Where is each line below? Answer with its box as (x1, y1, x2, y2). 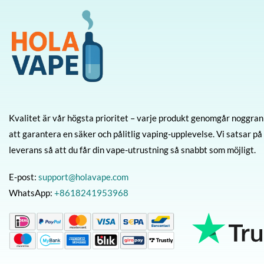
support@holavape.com (38, 171, 128, 182)
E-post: (9, 171, 38, 182)
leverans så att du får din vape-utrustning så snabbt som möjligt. (9, 144, 256, 155)
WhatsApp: (9, 187, 54, 198)
